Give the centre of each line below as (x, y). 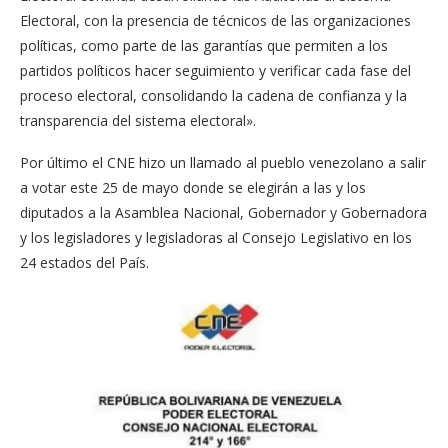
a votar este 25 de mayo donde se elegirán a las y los (193, 188)
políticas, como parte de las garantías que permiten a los (204, 46)
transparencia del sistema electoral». (138, 121)
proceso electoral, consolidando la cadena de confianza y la (213, 96)
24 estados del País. (84, 263)
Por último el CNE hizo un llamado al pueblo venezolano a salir (223, 163)
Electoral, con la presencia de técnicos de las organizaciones (215, 21)
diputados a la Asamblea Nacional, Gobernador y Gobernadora (223, 213)
